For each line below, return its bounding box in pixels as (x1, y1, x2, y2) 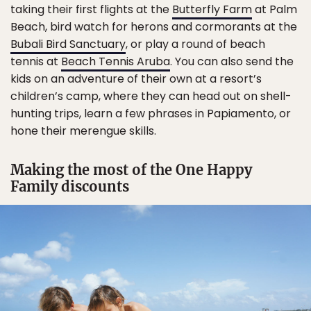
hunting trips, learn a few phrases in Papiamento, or (10, 106, 291, 122)
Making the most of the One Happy (10, 161, 252, 179)
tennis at (10, 53, 61, 70)
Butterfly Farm (172, 1, 252, 18)
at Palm (252, 1, 297, 18)
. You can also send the (170, 53, 294, 70)
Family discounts (10, 178, 129, 196)
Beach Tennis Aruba (61, 53, 170, 70)
